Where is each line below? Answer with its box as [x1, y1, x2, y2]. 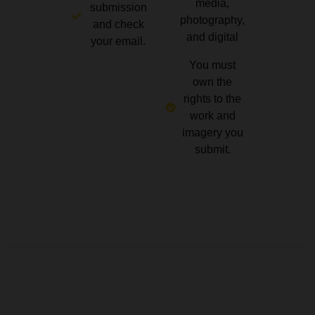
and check [92, 18, 144, 31]
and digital [186, 31, 239, 44]
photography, [180, 14, 245, 27]
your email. [91, 35, 146, 48]
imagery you [181, 127, 243, 139]
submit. [194, 143, 231, 156]
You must [189, 59, 236, 72]
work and [189, 110, 236, 122]
